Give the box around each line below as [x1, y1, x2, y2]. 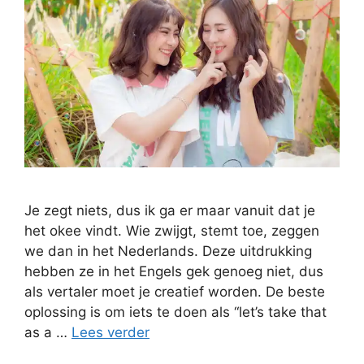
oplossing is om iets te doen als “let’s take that [24, 304, 327, 321]
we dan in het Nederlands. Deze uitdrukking [24, 243, 312, 260]
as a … [24, 324, 71, 341]
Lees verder [71, 324, 149, 341]
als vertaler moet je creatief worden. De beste [24, 284, 325, 301]
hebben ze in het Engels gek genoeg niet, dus [24, 263, 323, 280]
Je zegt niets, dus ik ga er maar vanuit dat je [24, 202, 315, 219]
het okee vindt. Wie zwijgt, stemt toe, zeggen [24, 223, 319, 240]
